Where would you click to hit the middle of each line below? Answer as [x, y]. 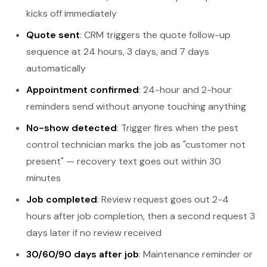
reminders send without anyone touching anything [136, 106]
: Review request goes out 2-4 [163, 199]
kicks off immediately [72, 13]
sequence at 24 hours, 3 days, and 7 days [118, 52]
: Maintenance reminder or [196, 254]
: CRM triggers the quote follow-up [155, 35]
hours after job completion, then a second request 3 [141, 216]
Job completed [62, 199]
